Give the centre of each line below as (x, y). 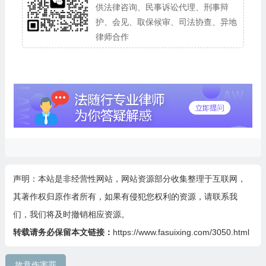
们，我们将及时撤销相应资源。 (71, 215)
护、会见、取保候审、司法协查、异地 (167, 22)
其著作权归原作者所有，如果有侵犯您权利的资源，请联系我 (125, 197)
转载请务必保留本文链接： (63, 232)
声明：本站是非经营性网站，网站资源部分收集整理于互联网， (129, 179)
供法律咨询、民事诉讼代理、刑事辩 (162, 7)
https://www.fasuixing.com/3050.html (181, 232)
